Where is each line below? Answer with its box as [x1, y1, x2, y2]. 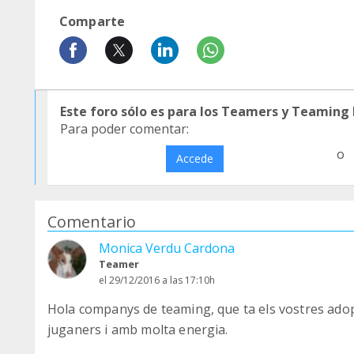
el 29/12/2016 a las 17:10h [99, 273, 215, 287]
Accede [175, 151, 213, 166]
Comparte [59, 13, 126, 30]
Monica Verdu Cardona [99, 239, 235, 257]
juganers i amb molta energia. [47, 321, 228, 338]
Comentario [47, 211, 136, 232]
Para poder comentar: [60, 120, 189, 137]
